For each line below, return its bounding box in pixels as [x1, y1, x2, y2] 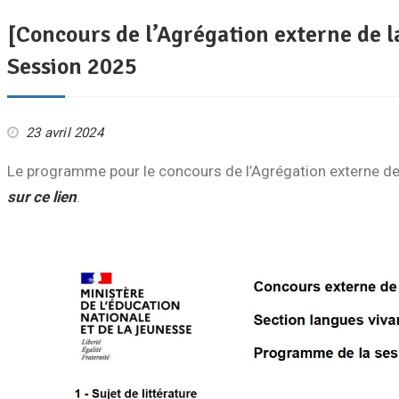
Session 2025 [7, 53, 137, 81]
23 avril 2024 [26, 125, 103, 141]
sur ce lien [7, 188, 77, 206]
